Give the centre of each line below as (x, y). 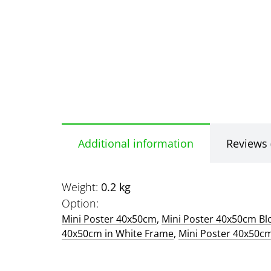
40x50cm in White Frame (118, 234)
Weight (79, 187)
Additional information (136, 144)
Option (79, 204)
